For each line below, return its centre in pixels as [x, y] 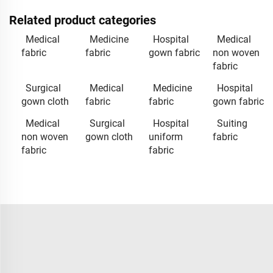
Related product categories [83, 20]
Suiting [232, 123]
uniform [166, 136]
